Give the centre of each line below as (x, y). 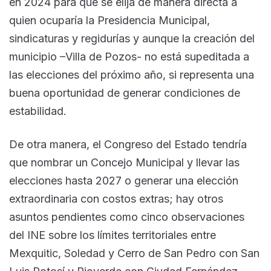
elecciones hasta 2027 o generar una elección (124, 180)
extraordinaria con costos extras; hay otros (116, 198)
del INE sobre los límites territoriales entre (113, 235)
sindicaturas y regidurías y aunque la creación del (132, 38)
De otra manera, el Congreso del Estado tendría (128, 144)
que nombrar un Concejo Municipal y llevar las (124, 162)
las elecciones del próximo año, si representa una (132, 74)
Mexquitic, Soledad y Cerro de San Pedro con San (134, 253)
